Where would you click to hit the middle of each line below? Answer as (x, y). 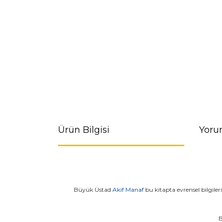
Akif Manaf (128, 190)
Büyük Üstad (93, 190)
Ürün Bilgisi (84, 130)
